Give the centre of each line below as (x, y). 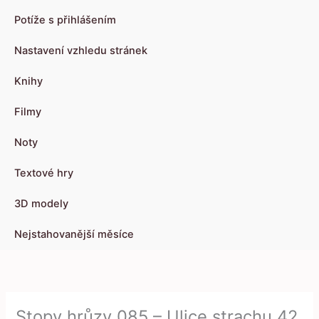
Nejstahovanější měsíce (74, 235)
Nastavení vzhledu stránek (81, 51)
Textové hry (44, 173)
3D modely (41, 204)
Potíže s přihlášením (65, 20)
